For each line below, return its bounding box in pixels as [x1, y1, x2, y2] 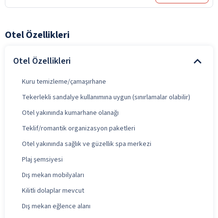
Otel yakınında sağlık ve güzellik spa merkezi [22, 139, 151, 149]
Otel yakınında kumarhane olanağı [22, 108, 119, 118]
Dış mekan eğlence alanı [22, 201, 91, 211]
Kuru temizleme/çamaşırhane [22, 76, 106, 87]
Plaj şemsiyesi [22, 154, 63, 164]
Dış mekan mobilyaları [22, 170, 84, 180]
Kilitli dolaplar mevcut [22, 185, 84, 196]
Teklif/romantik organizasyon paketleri [22, 123, 135, 133]
